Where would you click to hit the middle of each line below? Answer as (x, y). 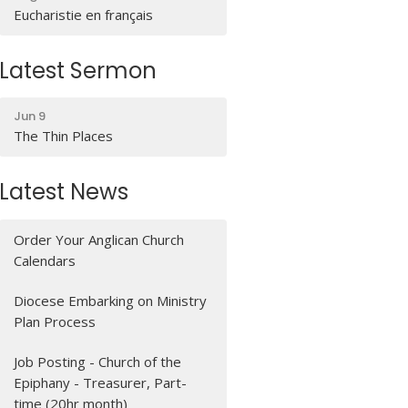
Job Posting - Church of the (98, 361)
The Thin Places (64, 136)
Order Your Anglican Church (99, 239)
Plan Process (55, 321)
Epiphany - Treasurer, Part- (101, 382)
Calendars (45, 260)
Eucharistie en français (84, 14)
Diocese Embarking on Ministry (111, 300)
